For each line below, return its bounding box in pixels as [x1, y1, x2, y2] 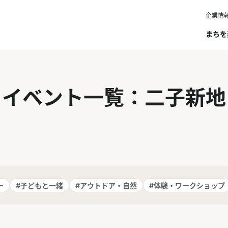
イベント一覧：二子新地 [2, 85, 226, 110]
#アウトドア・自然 [75, 181, 137, 190]
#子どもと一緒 [16, 181, 63, 190]
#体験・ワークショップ [149, 181, 225, 190]
